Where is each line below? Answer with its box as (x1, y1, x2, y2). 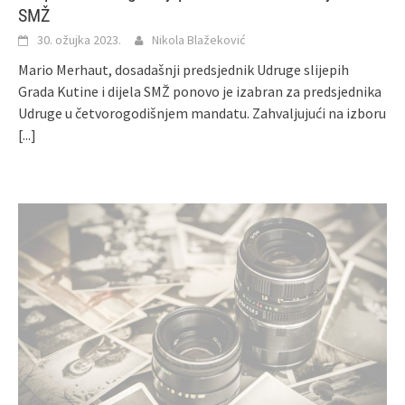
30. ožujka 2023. (37, 31, 121, 48)
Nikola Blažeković (152, 31, 246, 48)
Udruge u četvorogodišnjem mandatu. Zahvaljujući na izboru (18, 103, 386, 122)
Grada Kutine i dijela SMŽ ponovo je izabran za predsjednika (18, 81, 381, 100)
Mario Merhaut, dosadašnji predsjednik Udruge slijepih (18, 60, 349, 79)
